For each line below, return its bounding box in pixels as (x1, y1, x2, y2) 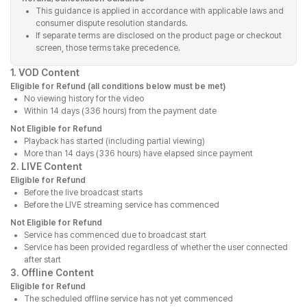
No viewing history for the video (24, 94, 144, 103)
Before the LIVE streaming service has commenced (24, 200, 219, 210)
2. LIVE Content (10, 161, 82, 172)
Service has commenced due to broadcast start (24, 230, 206, 240)
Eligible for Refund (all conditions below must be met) (10, 82, 225, 91)
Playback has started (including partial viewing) (24, 136, 205, 146)
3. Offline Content (10, 267, 94, 278)
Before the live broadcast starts (24, 188, 143, 197)
